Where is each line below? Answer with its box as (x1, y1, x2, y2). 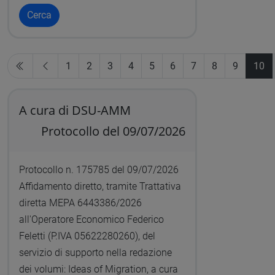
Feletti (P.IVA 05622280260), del (18, 230, 155, 242)
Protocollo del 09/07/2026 (41, 123, 186, 140)
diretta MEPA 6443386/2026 (18, 197, 142, 209)
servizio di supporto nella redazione (18, 247, 172, 259)
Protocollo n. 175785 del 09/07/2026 (18, 164, 179, 176)
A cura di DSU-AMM (18, 102, 131, 119)
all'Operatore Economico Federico (18, 214, 164, 226)
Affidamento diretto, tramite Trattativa (18, 180, 181, 193)
